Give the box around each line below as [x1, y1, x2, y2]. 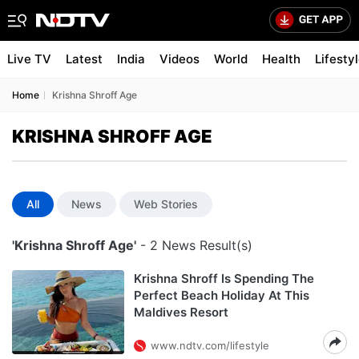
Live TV [7, 51, 51, 67]
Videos [159, 51, 200, 67]
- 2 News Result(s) [136, 237, 252, 253]
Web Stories [134, 197, 198, 211]
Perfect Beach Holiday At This [134, 288, 309, 303]
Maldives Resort [134, 305, 228, 320]
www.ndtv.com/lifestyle [151, 339, 269, 352]
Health [262, 51, 301, 67]
